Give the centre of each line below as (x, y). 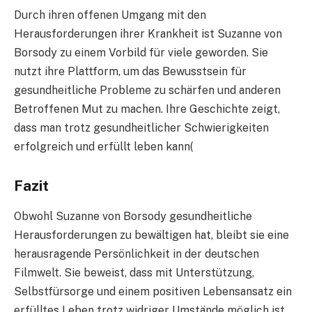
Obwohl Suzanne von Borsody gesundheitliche (133, 217)
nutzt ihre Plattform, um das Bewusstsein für (130, 72)
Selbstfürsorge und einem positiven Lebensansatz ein (153, 292)
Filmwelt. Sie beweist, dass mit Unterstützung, (134, 273)
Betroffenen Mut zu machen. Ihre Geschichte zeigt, (147, 109)
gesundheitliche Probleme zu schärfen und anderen (147, 91)
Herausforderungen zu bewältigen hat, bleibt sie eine (151, 235)
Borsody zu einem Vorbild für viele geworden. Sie (141, 53)
